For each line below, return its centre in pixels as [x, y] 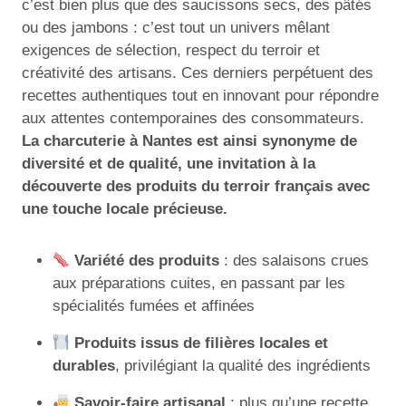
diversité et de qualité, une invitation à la [169, 164]
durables [84, 366]
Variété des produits [147, 261]
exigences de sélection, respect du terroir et [171, 51]
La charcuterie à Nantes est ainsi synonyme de [189, 141]
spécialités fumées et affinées [154, 306]
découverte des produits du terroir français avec [196, 187]
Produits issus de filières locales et [202, 343]
